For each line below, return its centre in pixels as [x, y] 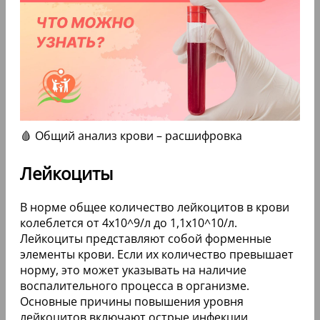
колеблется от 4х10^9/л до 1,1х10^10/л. [129, 222]
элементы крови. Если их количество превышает [157, 254]
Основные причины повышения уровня [132, 301]
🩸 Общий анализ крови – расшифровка [131, 136]
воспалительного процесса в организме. [135, 285]
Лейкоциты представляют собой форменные [146, 238]
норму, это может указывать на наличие [133, 270]
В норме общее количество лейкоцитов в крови [155, 207]
